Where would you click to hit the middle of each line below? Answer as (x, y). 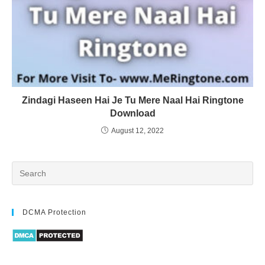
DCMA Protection (54, 213)
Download (132, 114)
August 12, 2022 (138, 131)
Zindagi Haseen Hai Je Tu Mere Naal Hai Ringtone (132, 101)
